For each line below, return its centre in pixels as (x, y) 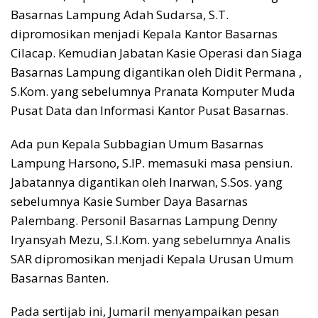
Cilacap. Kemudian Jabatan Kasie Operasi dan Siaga (157, 53)
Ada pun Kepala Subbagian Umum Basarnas (137, 143)
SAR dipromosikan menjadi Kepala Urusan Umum (152, 258)
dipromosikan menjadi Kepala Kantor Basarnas (144, 33)
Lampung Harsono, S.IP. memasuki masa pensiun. (152, 163)
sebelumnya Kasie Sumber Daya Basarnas (129, 201)
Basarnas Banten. (60, 278)
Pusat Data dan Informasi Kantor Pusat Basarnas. (149, 110)
